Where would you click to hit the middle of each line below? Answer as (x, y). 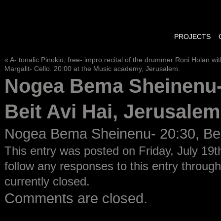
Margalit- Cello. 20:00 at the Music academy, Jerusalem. (92, 69)
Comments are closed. (76, 198)
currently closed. (47, 181)
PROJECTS (192, 37)
